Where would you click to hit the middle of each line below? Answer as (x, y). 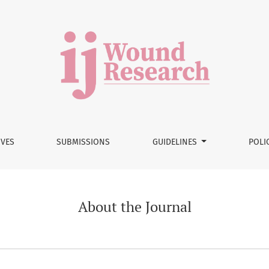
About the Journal (134, 207)
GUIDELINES (176, 142)
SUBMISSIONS (83, 142)
